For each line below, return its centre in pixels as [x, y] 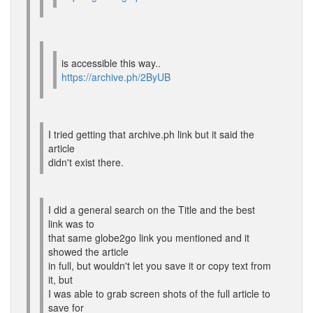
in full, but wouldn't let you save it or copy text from [160, 265]
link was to [71, 224]
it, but [60, 279]
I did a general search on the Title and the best [152, 210]
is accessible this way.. [111, 63]
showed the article [88, 252]
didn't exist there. [86, 162]
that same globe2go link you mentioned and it [149, 238]
